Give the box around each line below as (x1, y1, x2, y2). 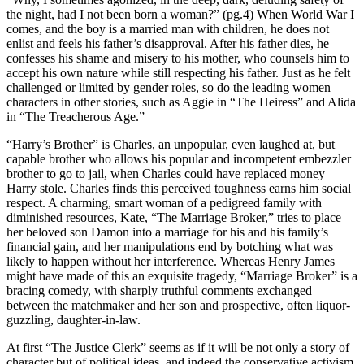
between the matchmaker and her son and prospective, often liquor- (6, 297, 350, 312)
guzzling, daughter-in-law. (6, 312, 141, 327)
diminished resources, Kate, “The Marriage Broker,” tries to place (6, 210, 341, 224)
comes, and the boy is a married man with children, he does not (6, 21, 329, 36)
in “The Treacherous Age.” (6, 109, 145, 123)
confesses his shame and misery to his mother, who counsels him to (6, 50, 349, 65)
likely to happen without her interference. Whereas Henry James (6, 253, 335, 268)
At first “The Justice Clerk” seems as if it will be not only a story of (6, 340, 349, 354)
